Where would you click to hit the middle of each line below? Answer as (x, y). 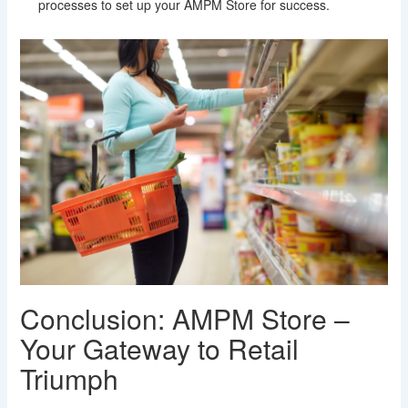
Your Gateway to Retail (159, 349)
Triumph (69, 379)
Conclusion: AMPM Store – (184, 319)
